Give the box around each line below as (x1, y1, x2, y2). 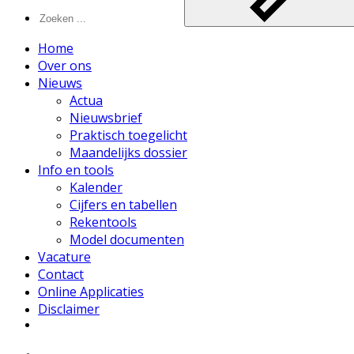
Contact (38, 265, 84, 283)
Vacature (38, 248, 91, 265)
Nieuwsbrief (70, 109, 142, 126)
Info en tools (38, 161, 114, 179)
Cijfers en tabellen (70, 196, 177, 213)
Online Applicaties (38, 283, 144, 300)
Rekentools (70, 213, 137, 231)
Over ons (38, 57, 92, 74)
